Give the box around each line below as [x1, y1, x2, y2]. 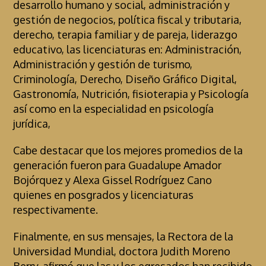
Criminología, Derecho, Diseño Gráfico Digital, [13, 72, 237, 85]
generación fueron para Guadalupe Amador [13, 158, 222, 172]
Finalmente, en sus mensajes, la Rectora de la [13, 229, 234, 243]
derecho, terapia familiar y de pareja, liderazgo [13, 27, 238, 41]
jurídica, [13, 116, 51, 130]
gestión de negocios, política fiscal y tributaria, [13, 12, 242, 26]
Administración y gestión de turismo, [13, 57, 193, 71]
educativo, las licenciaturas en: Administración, [13, 42, 242, 56]
